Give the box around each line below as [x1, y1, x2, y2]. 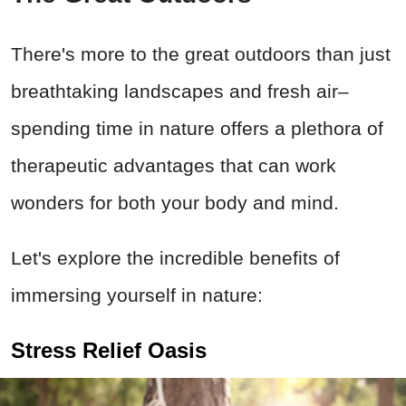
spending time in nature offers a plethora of [11, 117, 383, 139]
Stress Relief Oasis [11, 337, 207, 362]
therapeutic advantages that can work [11, 154, 336, 176]
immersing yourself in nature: [11, 284, 263, 305]
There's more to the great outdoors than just [11, 43, 391, 64]
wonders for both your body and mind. [11, 191, 339, 213]
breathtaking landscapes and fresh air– [11, 80, 349, 101]
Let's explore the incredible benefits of [11, 246, 340, 268]
